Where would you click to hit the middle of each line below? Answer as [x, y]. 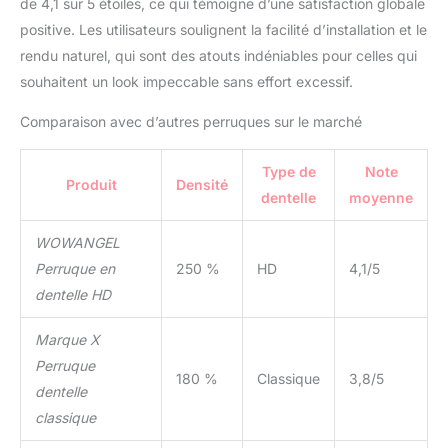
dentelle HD [73, 295]
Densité [202, 185]
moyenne [381, 198]
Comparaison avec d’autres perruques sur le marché [191, 122]
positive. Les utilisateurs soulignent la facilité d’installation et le [223, 30]
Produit [91, 185]
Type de [288, 172]
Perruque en [75, 269]
